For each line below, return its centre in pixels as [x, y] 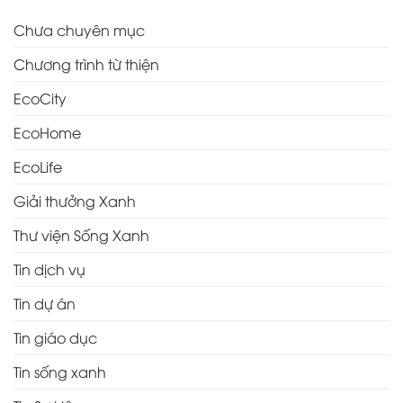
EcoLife [38, 167]
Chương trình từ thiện [86, 64]
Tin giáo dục [55, 338]
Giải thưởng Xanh [75, 201]
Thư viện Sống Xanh [81, 235]
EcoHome [47, 133]
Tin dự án [45, 304]
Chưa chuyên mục [79, 30]
